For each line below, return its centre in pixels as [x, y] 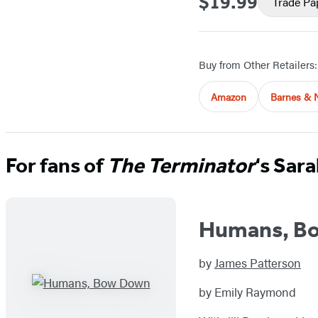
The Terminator [181, 165]
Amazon [229, 96]
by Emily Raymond [247, 292]
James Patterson [258, 263]
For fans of [56, 165]
